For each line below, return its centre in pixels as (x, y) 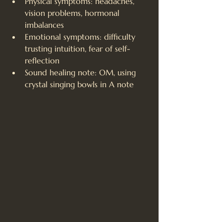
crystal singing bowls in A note (79, 84)
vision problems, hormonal (73, 13)
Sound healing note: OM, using (82, 72)
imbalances (44, 25)
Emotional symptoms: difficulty (81, 36)
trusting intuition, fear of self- (78, 48)
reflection (42, 60)
